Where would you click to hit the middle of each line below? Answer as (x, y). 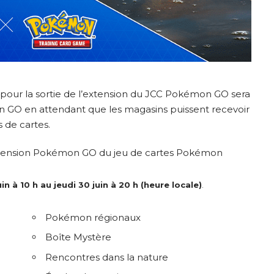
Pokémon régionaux (93, 217)
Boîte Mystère (79, 237)
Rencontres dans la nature (107, 257)
